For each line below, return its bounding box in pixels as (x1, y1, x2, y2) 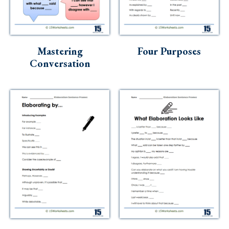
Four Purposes (138, 44, 201, 58)
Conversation (29, 56, 90, 70)
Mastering (37, 44, 83, 58)
